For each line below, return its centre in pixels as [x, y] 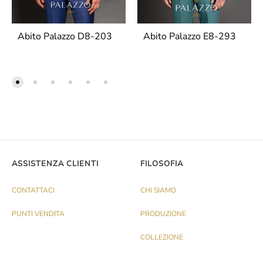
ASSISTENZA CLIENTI [55, 164]
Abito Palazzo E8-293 [190, 37]
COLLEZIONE [162, 237]
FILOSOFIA [162, 164]
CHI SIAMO [158, 190]
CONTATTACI [33, 190]
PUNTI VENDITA [38, 214]
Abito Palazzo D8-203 [65, 37]
